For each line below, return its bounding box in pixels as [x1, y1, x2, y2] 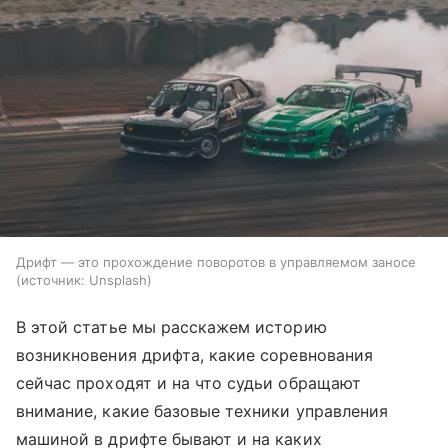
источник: [21, 272, 85, 289]
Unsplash [89, 272, 147, 289]
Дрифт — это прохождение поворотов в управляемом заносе [16, 254, 416, 271]
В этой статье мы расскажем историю [16, 317, 327, 338]
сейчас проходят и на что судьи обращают [16, 373, 361, 394]
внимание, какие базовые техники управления [16, 401, 389, 422]
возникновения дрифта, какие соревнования [16, 345, 373, 366]
